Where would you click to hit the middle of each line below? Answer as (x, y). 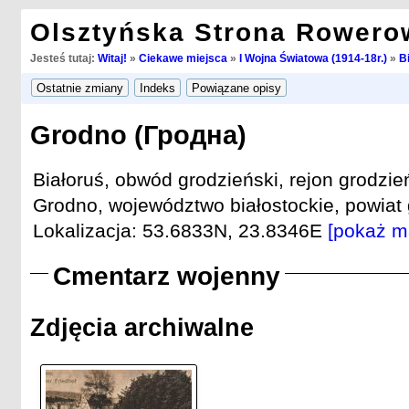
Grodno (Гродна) (138, 136)
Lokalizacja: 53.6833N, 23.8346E (180, 230)
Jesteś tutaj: (63, 58)
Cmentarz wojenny (166, 277)
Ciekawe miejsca (183, 58)
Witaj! (112, 58)
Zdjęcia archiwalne (142, 328)
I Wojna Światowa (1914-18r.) (313, 58)
